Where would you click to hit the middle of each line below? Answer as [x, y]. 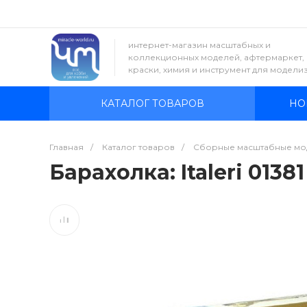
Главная [66, 147]
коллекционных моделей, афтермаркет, [216, 57]
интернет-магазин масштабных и [199, 45]
